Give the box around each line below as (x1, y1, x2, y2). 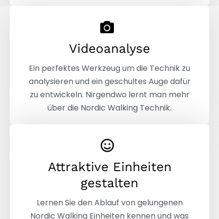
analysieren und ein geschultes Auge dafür (28, 75, 191, 87)
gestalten (81, 175, 138, 190)
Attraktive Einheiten (47, 159, 172, 174)
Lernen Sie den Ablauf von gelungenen (36, 197, 183, 208)
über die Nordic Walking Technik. (47, 102, 172, 113)
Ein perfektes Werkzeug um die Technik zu (29, 62, 190, 74)
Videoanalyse (69, 41, 150, 56)
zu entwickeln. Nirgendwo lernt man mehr (29, 88, 190, 100)
